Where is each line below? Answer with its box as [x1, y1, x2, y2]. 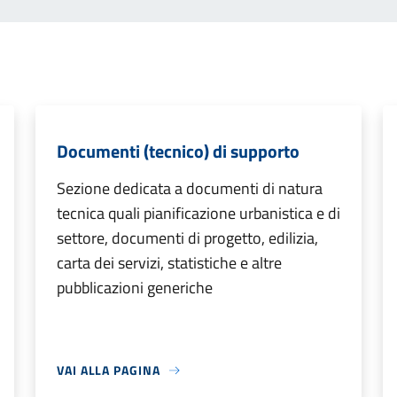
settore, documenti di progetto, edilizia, [57, 226, 318, 250]
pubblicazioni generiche [57, 276, 213, 300]
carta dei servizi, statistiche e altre [57, 251, 282, 275]
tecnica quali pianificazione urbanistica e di [57, 201, 340, 225]
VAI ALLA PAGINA [57, 361, 160, 379]
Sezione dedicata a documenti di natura [57, 176, 323, 200]
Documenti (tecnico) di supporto [57, 137, 300, 165]
